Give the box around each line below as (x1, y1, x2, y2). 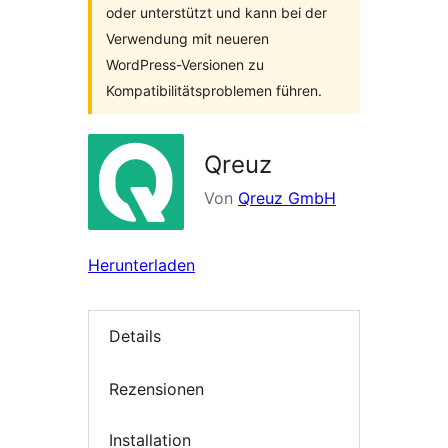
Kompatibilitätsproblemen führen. (106, 82, 322, 99)
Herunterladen (88, 255, 195, 275)
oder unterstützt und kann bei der (106, 4, 327, 21)
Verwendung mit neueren (106, 30, 269, 47)
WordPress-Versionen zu (106, 56, 265, 73)
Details (109, 326, 161, 347)
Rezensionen (109, 378, 204, 399)
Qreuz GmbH (238, 188, 336, 208)
